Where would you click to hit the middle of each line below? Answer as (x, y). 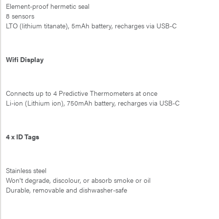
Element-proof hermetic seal (48, 6)
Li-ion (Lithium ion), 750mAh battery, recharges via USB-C (93, 102)
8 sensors (20, 16)
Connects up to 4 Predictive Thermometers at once (82, 93)
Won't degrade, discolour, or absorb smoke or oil (78, 180)
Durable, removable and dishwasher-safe (66, 189)
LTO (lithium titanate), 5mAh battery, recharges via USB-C (91, 26)
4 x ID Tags (22, 136)
